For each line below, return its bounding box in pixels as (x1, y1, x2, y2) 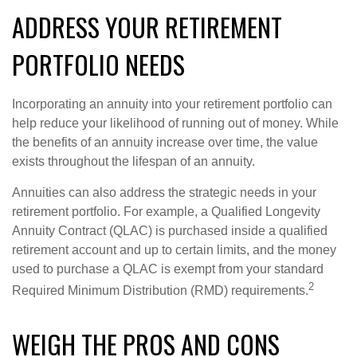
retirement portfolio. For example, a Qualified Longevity (12, 205, 320, 219)
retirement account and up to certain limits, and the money (12, 243, 336, 257)
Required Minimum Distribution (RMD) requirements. (12, 284, 308, 298)
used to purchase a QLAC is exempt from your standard (12, 262, 324, 277)
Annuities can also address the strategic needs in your (12, 186, 316, 200)
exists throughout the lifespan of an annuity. (12, 155, 255, 169)
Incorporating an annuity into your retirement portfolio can (12, 97, 332, 112)
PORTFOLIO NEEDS (12, 45, 185, 84)
